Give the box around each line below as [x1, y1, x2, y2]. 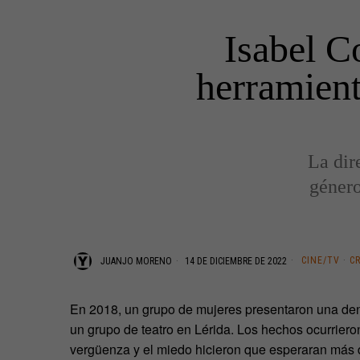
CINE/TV [301, 254, 340, 266]
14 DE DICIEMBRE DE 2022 [182, 255, 287, 267]
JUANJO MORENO [100, 255, 172, 267]
